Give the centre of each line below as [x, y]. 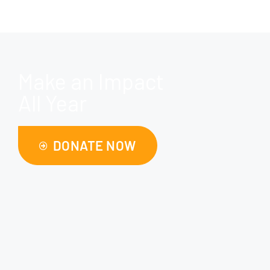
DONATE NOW [94, 146]
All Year [52, 103]
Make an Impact [91, 81]
